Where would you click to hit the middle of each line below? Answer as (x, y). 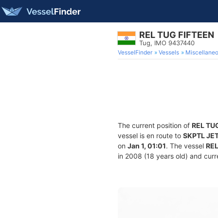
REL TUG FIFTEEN (177, 35)
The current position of (155, 125)
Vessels (169, 52)
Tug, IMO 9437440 (167, 43)
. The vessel (186, 146)
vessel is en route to (150, 136)
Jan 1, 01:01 (147, 146)
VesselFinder (135, 52)
